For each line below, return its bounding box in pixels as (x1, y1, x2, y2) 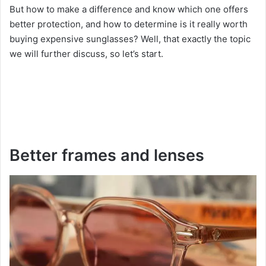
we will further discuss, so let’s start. (9, 48, 163, 60)
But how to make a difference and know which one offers (9, 4, 248, 15)
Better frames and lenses (9, 145, 204, 166)
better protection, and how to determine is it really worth (9, 18, 248, 30)
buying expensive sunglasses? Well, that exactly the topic (9, 33, 251, 45)
